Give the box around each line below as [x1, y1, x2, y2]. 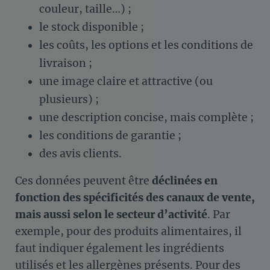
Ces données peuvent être [15, 174, 152, 187]
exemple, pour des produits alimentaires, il [15, 224, 242, 238]
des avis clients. [39, 146, 122, 160]
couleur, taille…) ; [39, 2, 131, 16]
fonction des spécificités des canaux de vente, [15, 190, 255, 204]
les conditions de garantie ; [39, 128, 181, 142]
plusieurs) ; [39, 92, 99, 106]
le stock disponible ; [39, 20, 144, 34]
